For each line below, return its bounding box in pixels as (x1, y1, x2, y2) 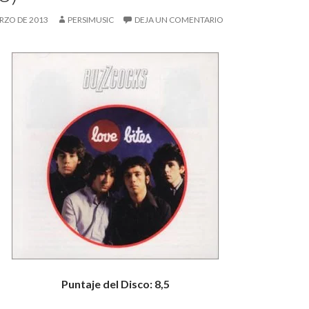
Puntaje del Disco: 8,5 (61, 277, 170, 290)
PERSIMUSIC (68, 14, 114, 25)
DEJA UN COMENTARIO (134, 14, 223, 25)
